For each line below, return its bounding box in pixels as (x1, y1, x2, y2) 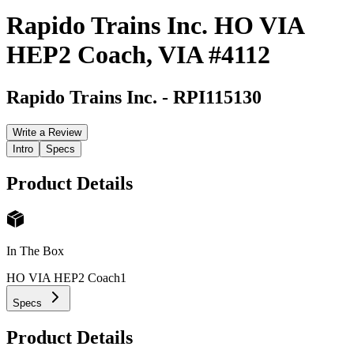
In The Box (6, 244, 64, 258)
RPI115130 (173, 86, 262, 107)
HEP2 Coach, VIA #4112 (6, 40, 270, 70)
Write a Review (13, 126, 81, 138)
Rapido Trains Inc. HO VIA (6, 11, 303, 40)
